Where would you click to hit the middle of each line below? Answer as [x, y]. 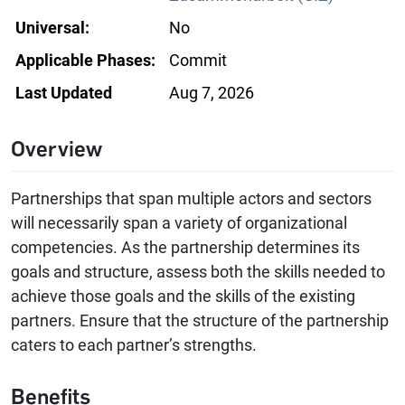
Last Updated [64, 93]
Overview [57, 150]
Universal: [52, 28]
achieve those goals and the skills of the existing [183, 297]
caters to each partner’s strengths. [134, 345]
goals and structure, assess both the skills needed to [198, 272]
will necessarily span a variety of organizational [179, 223]
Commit [198, 61]
